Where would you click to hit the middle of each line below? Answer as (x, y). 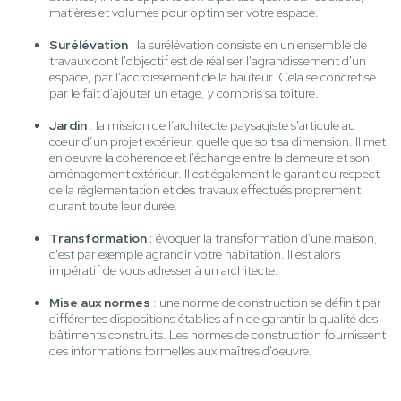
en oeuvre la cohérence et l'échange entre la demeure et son (209, 158)
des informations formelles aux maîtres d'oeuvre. (181, 351)
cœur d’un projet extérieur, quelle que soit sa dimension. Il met (218, 142)
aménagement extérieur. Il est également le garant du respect (214, 174)
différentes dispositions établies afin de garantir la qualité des (213, 319)
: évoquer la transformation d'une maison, (262, 239)
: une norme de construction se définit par (266, 303)
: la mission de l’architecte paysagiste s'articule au (221, 126)
